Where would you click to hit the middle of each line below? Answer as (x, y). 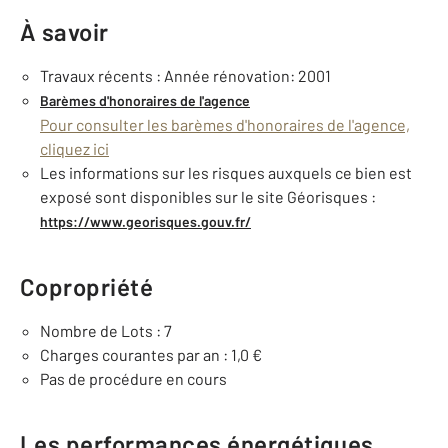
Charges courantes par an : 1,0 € (151, 354)
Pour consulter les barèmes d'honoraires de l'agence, (225, 124)
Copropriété (87, 286)
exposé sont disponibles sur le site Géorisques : (208, 196)
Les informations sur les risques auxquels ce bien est (226, 172)
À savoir (64, 31)
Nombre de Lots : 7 (106, 330)
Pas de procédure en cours (133, 378)
